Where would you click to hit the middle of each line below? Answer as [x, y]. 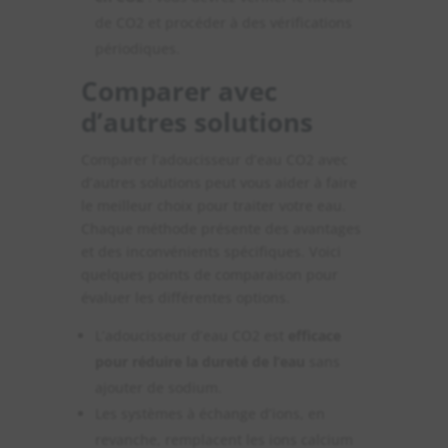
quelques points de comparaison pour [209, 274]
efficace [312, 335]
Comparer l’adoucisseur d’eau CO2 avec [214, 159]
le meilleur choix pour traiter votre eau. [213, 205]
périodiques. [137, 48]
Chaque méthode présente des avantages [220, 228]
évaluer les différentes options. [185, 297]
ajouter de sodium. [158, 387]
